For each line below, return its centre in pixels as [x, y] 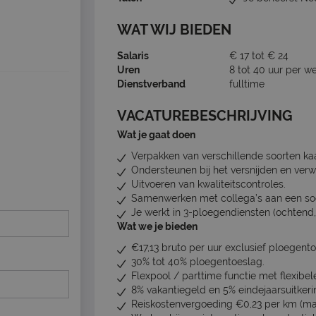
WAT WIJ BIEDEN [174, 30]
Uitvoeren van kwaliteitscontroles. [208, 184]
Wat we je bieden [157, 227]
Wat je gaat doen [156, 135]
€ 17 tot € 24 [259, 56]
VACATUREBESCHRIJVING [205, 116]
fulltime [247, 84]
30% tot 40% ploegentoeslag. [198, 262]
